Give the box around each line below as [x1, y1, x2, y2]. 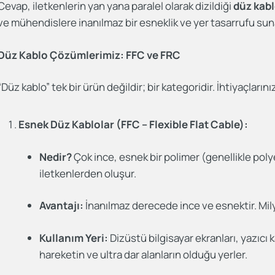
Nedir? [39, 149, 72, 164]
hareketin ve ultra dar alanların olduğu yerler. [39, 247, 248, 261]
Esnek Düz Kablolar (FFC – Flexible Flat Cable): [18, 117, 249, 131]
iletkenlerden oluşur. [39, 166, 137, 180]
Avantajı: [39, 198, 84, 212]
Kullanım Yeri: [39, 230, 109, 245]
